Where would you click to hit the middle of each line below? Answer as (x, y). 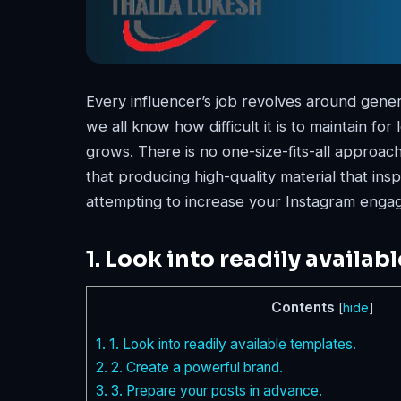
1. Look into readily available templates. (231, 345)
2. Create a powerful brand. (195, 368)
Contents (303, 307)
